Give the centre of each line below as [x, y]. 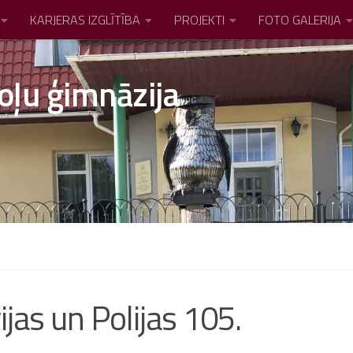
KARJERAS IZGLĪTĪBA [85, 20]
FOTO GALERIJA [300, 20]
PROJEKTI [199, 20]
